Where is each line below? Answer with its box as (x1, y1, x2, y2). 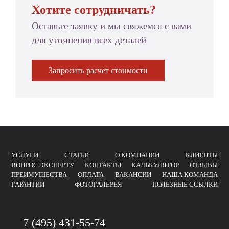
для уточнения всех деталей (32, 35, 146, 45)
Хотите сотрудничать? (32, 3, 156, 16)
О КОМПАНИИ (115, 152, 159, 159)
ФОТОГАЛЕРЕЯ (75, 181, 122, 188)
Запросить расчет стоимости (49, 66, 148, 75)
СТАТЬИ (64, 152, 89, 159)
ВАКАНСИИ (114, 171, 151, 178)
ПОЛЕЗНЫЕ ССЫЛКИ (152, 181, 218, 188)
